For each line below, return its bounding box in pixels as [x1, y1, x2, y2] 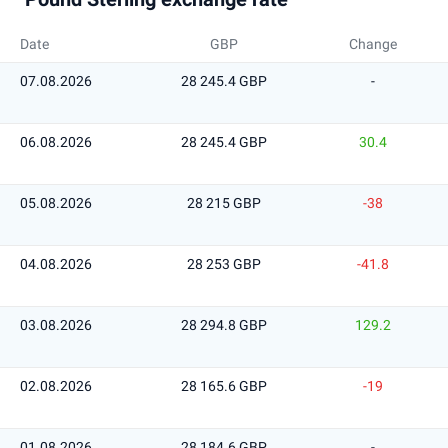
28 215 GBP [187, 195, 261, 211]
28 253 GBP [187, 256, 261, 272]
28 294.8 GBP [181, 317, 267, 333]
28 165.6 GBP [181, 378, 267, 394]
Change [348, 36, 397, 52]
